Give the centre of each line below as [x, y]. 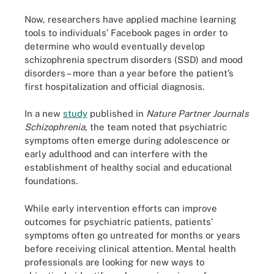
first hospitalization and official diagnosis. [114, 86]
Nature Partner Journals [198, 113]
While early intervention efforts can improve [121, 208]
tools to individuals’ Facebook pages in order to [126, 32]
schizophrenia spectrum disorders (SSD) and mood [134, 59]
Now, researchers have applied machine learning [130, 19]
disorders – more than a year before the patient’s [129, 73]
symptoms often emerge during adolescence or [127, 140]
